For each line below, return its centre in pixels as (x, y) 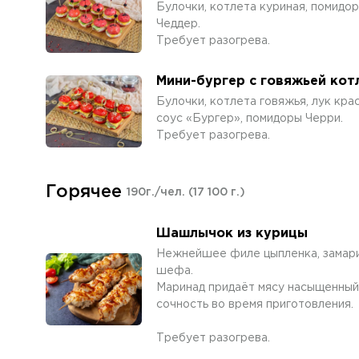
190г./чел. (157, 192)
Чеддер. (178, 24)
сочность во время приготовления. (255, 305)
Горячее (84, 192)
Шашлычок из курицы (232, 234)
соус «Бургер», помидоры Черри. (250, 119)
